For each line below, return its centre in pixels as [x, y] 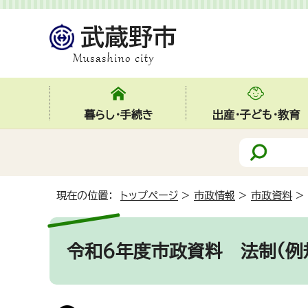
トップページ [149, 196]
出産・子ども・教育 [256, 115]
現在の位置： [88, 196]
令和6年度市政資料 [154, 251]
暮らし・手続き [118, 115]
